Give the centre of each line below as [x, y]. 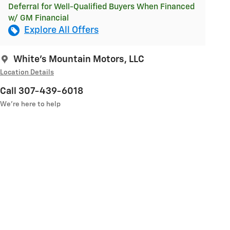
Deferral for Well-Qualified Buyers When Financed [101, 7]
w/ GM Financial [39, 18]
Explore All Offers [61, 30]
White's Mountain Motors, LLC [79, 59]
